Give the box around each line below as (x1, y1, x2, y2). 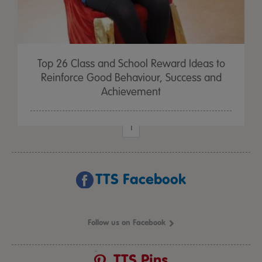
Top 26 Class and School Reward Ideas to (37, 57, 225, 70)
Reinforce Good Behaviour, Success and (40, 71, 222, 84)
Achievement (101, 85, 161, 98)
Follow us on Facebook (87, 218, 166, 227)
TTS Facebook (95, 170, 186, 188)
